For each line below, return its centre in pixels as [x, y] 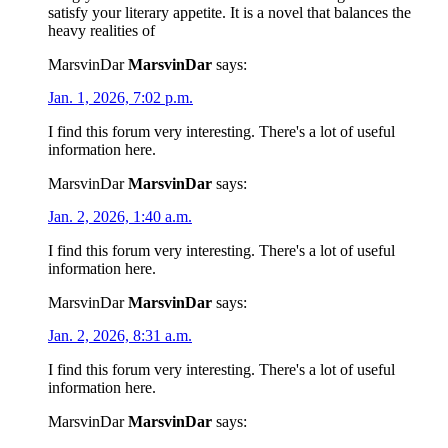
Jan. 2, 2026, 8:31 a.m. [120, 335]
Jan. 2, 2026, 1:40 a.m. [120, 216]
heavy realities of [101, 30]
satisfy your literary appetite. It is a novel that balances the [229, 12]
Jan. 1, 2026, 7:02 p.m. [120, 97]
